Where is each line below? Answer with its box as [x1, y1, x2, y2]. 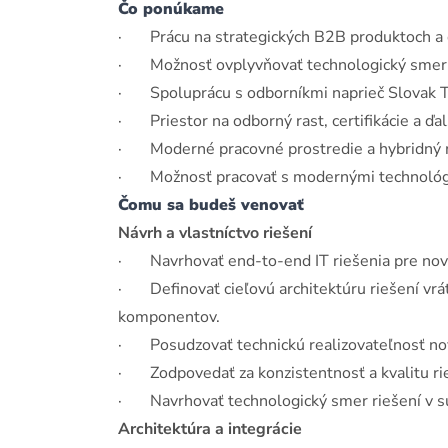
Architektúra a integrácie [118, 418, 302, 440]
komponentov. [118, 306, 220, 328]
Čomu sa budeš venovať [118, 194, 304, 216]
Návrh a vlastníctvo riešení [118, 222, 312, 244]
